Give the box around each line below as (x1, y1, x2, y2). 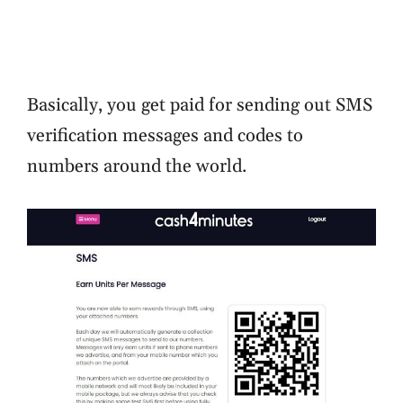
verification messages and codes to (27, 124, 303, 148)
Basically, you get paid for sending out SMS (27, 94, 372, 117)
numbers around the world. (27, 155, 246, 178)
